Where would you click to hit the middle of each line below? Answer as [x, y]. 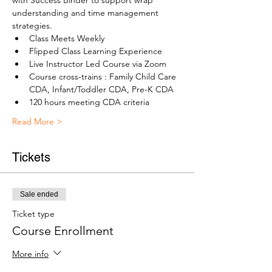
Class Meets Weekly [67, 39]
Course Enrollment [63, 231]
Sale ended [39, 195]
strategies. [32, 26]
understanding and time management [87, 13]
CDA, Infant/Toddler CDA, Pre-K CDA [101, 90]
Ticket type [33, 214]
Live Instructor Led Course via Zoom [98, 64]
